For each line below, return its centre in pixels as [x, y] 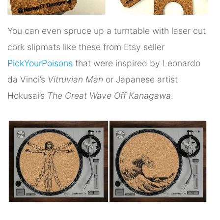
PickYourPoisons [40, 63]
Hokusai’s [27, 95]
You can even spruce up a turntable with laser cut [107, 30]
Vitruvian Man [75, 79]
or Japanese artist [140, 79]
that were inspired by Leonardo [137, 63]
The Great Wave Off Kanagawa [109, 95]
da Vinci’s [27, 79]
